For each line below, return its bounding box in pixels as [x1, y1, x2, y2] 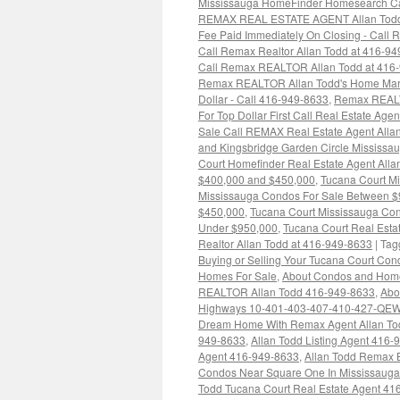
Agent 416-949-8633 [198, 348, 299, 363]
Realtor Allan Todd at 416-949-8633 [198, 236, 372, 251]
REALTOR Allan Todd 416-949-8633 [198, 284, 375, 299]
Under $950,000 [198, 220, 278, 235]
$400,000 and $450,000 [198, 171, 315, 187]
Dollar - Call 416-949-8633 [198, 91, 329, 106]
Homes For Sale [198, 268, 277, 283]
